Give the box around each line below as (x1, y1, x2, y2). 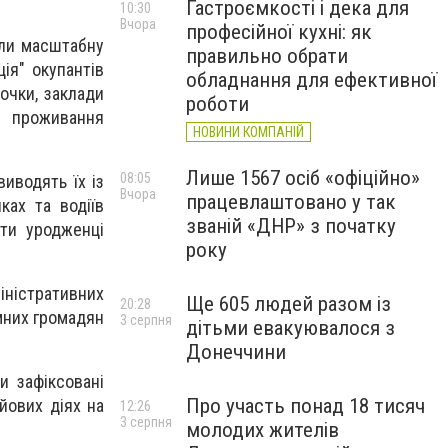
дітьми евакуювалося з (186, 316, 395, 340)
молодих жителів (186, 418, 339, 442)
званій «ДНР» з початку (186, 214, 396, 238)
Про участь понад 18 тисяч (186, 394, 425, 418)
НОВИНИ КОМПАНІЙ (193, 124, 304, 140)
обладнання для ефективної (186, 68, 437, 92)
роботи (186, 92, 249, 116)
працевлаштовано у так (186, 190, 396, 214)
